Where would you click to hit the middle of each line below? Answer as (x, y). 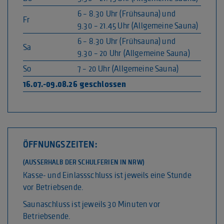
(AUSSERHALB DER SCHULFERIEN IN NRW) (84, 162)
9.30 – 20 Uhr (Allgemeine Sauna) (134, 53)
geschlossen (102, 84)
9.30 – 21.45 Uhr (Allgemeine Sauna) (138, 26)
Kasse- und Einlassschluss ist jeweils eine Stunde (107, 175)
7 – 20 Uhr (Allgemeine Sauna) (128, 69)
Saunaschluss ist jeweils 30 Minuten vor (92, 204)
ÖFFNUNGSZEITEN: (60, 145)
